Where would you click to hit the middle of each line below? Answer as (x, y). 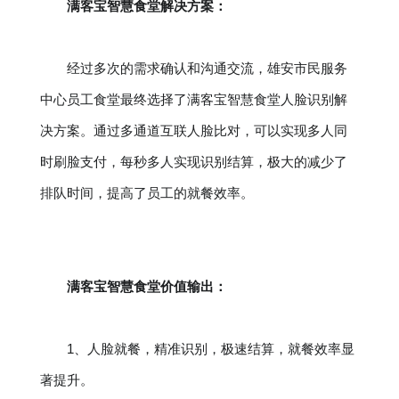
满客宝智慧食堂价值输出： (147, 286)
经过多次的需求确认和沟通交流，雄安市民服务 (207, 68)
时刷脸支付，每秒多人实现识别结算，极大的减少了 (193, 162)
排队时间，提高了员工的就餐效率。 (147, 193)
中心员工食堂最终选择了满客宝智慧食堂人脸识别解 (193, 99)
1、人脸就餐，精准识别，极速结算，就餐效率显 (210, 349)
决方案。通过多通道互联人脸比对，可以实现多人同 (193, 130)
